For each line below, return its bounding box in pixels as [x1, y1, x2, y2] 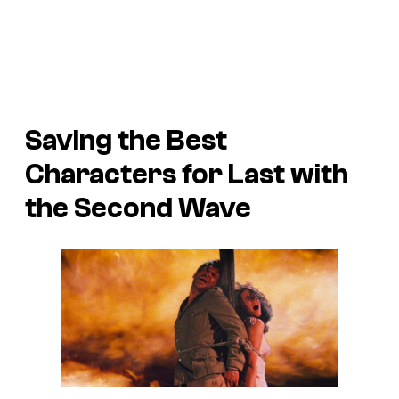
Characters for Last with [25, 159, 348, 191]
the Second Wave [25, 192, 251, 225]
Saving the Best [25, 125, 227, 158]
